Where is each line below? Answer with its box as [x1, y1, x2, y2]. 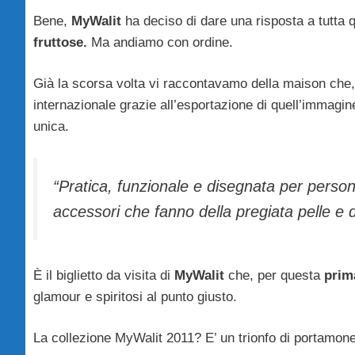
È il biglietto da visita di [33, 267, 174, 283]
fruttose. [33, 34, 91, 50]
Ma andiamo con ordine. [91, 34, 233, 50]
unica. [33, 119, 69, 135]
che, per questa [228, 267, 324, 283]
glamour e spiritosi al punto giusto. [33, 288, 237, 304]
